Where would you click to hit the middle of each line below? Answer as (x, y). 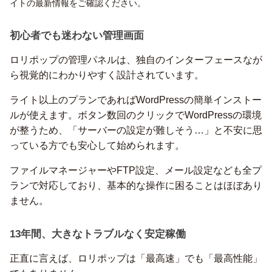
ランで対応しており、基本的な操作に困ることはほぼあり (136, 185)
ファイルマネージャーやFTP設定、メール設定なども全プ (136, 170)
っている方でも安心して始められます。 (97, 145)
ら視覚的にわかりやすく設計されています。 (107, 75)
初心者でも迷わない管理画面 (77, 36)
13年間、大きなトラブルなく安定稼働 (98, 234)
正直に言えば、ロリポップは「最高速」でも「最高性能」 (136, 258)
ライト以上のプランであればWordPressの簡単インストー (136, 100)
